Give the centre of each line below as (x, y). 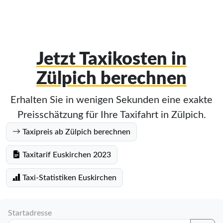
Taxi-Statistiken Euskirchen (68, 178)
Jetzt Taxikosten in (111, 59)
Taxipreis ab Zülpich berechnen (75, 132)
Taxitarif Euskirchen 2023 (66, 155)
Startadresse (30, 213)
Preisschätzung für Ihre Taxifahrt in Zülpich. (111, 115)
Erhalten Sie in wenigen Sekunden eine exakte (111, 100)
